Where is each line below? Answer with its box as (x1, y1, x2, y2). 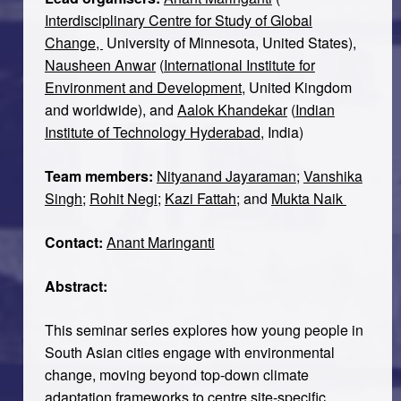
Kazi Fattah (164, 187, 236, 209)
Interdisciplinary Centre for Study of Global (44, 9, 312, 30)
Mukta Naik (270, 187, 346, 209)
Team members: (44, 165, 157, 186)
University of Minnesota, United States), (102, 31, 356, 53)
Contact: (44, 231, 107, 252)
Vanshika (303, 165, 363, 186)
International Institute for (163, 54, 315, 75)
